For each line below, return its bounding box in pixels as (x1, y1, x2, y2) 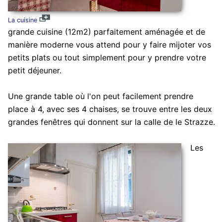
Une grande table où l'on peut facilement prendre (7, 91, 193, 102)
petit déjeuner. (7, 65, 61, 76)
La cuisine (7, 16, 37, 24)
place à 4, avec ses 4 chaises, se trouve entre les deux (7, 104, 212, 114)
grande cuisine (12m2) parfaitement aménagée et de (7, 27, 205, 37)
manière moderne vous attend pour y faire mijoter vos (7, 40, 211, 50)
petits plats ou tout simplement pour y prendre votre (7, 53, 206, 63)
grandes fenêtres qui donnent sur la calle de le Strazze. (7, 117, 215, 127)
